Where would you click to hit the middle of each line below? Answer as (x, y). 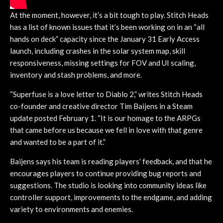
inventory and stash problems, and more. (76, 74)
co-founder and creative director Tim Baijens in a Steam (101, 106)
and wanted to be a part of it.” (58, 142)
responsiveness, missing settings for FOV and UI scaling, (103, 62)
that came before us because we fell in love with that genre (106, 130)
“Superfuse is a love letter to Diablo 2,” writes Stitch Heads (106, 94)
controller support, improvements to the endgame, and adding (111, 197)
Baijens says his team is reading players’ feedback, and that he (111, 161)
